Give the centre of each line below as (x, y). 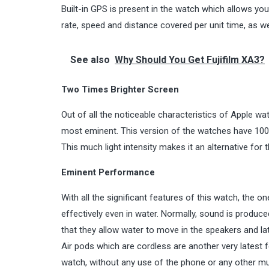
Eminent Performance (108, 172)
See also (90, 59)
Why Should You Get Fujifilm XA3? (190, 59)
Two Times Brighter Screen (120, 89)
